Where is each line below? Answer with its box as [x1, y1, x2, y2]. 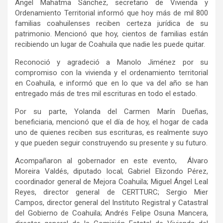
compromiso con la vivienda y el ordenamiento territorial [15, 68, 208, 78]
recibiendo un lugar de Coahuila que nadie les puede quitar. [15, 40, 205, 49]
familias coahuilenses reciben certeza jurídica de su [15, 19, 208, 28]
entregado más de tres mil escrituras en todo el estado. [15, 89, 197, 99]
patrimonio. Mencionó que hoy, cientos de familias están [15, 29, 208, 39]
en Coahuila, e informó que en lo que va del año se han [15, 79, 208, 88]
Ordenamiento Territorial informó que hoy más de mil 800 [15, 8, 208, 18]
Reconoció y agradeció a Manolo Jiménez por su [15, 58, 208, 67]
